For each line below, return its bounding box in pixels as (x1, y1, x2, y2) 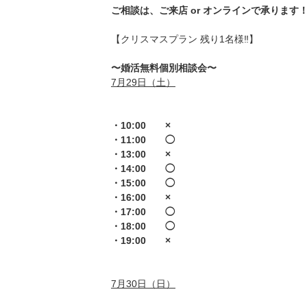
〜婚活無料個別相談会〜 (111, 62, 217, 73)
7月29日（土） (111, 77, 175, 88)
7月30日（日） (111, 278, 175, 289)
